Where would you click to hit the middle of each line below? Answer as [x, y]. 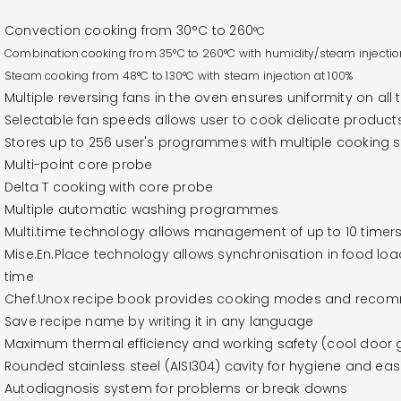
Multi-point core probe [79, 164]
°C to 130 [160, 75]
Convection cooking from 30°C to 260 [129, 30]
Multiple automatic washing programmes [142, 209]
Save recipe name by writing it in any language [159, 321]
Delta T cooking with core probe [109, 187]
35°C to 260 [192, 53]
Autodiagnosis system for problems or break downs [176, 388]
